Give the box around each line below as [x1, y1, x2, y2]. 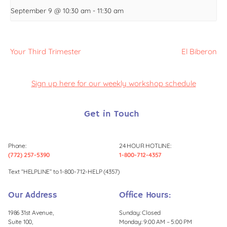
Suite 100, [8, 217, 33, 225]
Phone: [8, 142, 26, 150]
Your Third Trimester [10, 47, 81, 57]
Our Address [8, 190, 57, 201]
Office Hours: [119, 190, 171, 201]
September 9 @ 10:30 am [11, 6, 91, 15]
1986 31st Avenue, [8, 208, 54, 216]
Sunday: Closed [119, 208, 161, 216]
